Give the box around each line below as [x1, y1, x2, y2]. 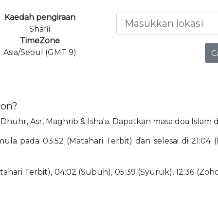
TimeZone [19, 36, 60, 45]
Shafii [29, 24, 50, 34]
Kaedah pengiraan [4, 12, 75, 22]
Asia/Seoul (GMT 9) [3, 47, 76, 57]
